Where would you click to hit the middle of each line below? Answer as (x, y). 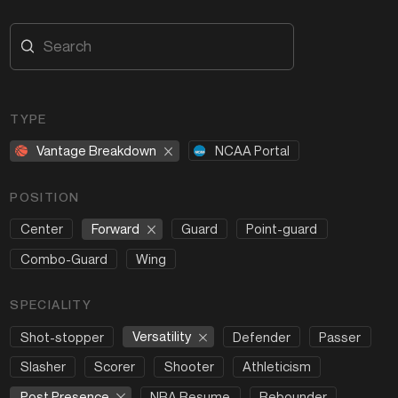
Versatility (162, 336)
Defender (261, 336)
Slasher (43, 366)
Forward (115, 228)
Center (41, 229)
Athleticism (277, 366)
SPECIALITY (51, 305)
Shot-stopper (62, 336)
